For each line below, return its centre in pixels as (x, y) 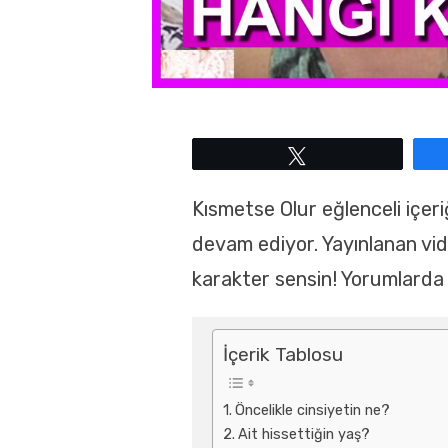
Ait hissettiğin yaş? (303, 434)
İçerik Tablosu (283, 355)
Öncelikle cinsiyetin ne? (312, 410)
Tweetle (342, 154)
